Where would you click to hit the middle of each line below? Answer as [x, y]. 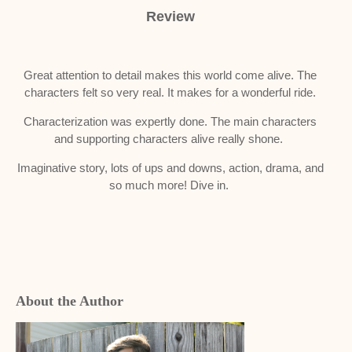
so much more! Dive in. [170, 185]
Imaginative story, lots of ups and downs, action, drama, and [170, 168]
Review [170, 16]
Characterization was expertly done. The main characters [170, 121]
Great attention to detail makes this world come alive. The [170, 75]
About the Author [70, 301]
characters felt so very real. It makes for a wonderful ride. [170, 92]
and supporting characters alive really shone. [170, 139]
